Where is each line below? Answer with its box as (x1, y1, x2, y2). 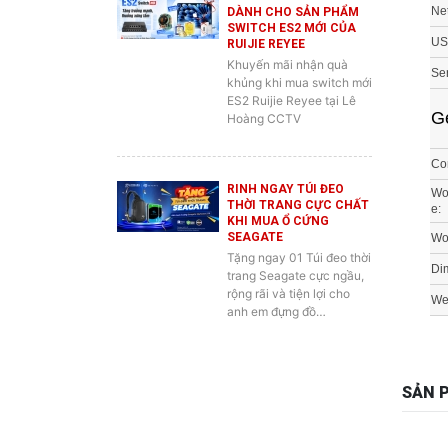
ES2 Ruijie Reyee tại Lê (227, 58, 356, 74)
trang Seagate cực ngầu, (227, 233, 364, 249)
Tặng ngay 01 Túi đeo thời (227, 215, 371, 231)
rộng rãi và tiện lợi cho (227, 251, 350, 267)
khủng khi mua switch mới (227, 40, 372, 56)
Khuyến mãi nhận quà (227, 22, 348, 38)
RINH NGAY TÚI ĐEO (227, 147, 344, 162)
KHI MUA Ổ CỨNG (227, 179, 329, 194)
